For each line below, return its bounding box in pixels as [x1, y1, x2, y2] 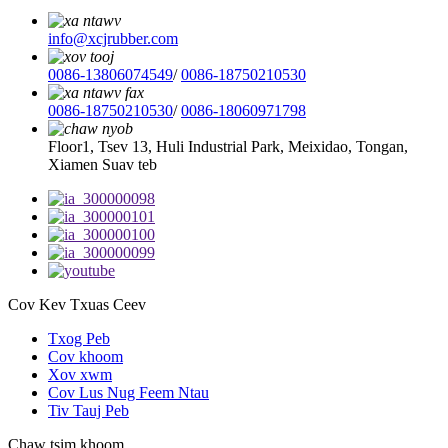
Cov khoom [48, 348, 123, 366]
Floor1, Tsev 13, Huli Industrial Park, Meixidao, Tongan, [48, 138, 408, 156]
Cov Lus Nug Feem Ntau [48, 384, 209, 402]
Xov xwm [48, 366, 112, 384]
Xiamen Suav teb [48, 156, 157, 174]
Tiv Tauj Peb [48, 402, 129, 420]
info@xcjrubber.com [48, 30, 178, 48]
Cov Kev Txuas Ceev [8, 296, 146, 314]
